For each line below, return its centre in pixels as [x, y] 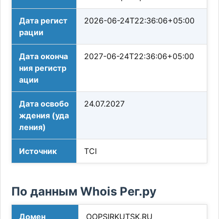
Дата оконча [44, 56]
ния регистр [43, 68]
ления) [33, 127]
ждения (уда [44, 116]
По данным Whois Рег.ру [84, 192]
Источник [38, 151]
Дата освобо [44, 104]
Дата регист [44, 21]
